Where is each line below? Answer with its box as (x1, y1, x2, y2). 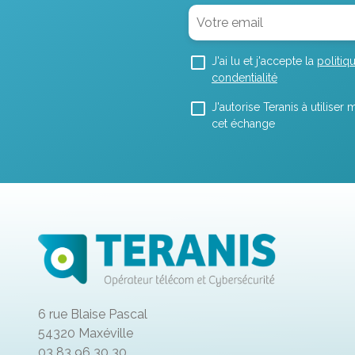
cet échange (212, 117, 275, 130)
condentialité (212, 71, 277, 84)
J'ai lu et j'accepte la (212, 55, 317, 67)
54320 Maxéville (37, 325, 133, 341)
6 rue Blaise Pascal (37, 306, 147, 322)
